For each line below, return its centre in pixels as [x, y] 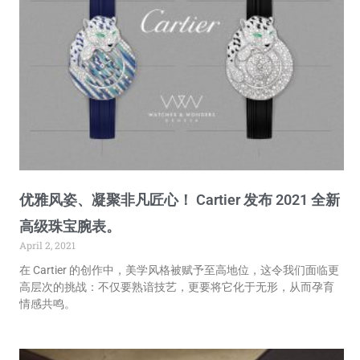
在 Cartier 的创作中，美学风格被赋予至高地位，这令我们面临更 [179, 270]
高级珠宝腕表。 [70, 227]
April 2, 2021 [47, 245]
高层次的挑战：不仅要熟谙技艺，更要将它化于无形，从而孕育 [177, 287]
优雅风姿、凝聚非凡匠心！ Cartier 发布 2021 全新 [180, 200]
